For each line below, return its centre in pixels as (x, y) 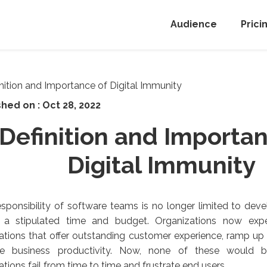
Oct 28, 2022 (72, 105)
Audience (194, 24)
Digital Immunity (162, 164)
